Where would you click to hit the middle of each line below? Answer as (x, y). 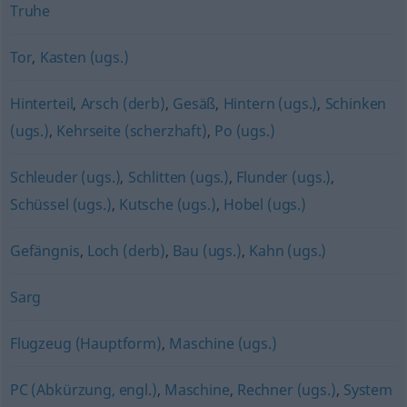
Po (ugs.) (245, 131)
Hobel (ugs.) (264, 204)
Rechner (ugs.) (286, 390)
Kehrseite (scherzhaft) (132, 131)
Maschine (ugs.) (223, 343)
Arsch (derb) (123, 104)
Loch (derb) (126, 251)
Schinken (356, 104)
